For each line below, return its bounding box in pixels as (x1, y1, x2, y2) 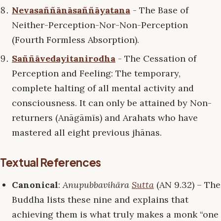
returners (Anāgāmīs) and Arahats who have (12, 111, 198, 123)
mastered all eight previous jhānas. (12, 126, 162, 138)
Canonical (12, 179, 58, 190)
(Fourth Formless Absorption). (12, 34, 139, 45)
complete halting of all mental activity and (12, 82, 194, 94)
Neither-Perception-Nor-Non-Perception (12, 19, 188, 31)
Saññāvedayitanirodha (12, 52, 115, 64)
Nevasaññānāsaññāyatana (12, 4, 130, 16)
